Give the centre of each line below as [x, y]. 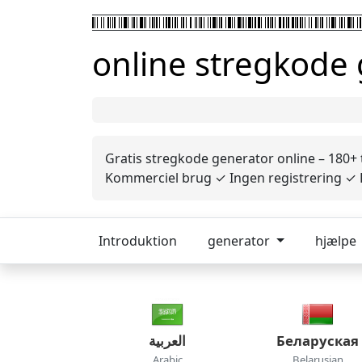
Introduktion [138, 241]
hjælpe [337, 241]
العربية [167, 341]
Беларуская [318, 341]
